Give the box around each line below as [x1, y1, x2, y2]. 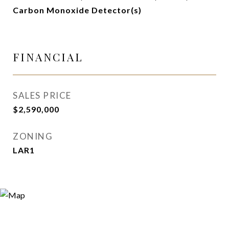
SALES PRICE [13, 90, 72, 101]
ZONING [13, 131, 53, 142]
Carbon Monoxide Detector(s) [13, 5, 142, 15]
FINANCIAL [13, 50, 83, 64]
